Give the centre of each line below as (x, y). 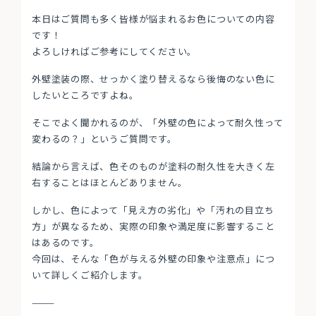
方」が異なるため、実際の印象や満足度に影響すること (153, 226)
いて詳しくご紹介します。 (90, 275)
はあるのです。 (66, 242)
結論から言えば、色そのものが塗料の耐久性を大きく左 (153, 166)
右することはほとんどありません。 (110, 182)
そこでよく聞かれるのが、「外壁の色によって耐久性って (158, 122)
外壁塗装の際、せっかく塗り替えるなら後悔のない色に (153, 79)
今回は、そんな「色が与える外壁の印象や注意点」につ (153, 259)
